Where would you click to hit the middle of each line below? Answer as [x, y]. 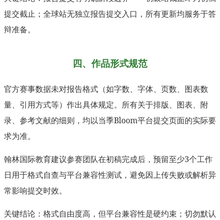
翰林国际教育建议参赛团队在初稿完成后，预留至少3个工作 [108, 159]
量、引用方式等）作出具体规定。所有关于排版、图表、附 [106, 104]
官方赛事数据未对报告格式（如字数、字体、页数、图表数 [106, 89]
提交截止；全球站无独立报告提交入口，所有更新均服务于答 [110, 14]
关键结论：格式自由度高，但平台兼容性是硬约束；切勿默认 [110, 213]
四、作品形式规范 [110, 63]
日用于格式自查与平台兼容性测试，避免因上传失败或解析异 [110, 175]
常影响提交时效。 [35, 190]
